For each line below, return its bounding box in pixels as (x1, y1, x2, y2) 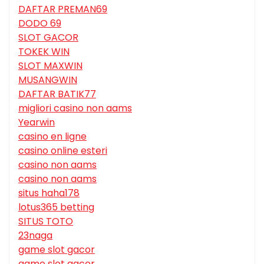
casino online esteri (18, 144, 107, 158)
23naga (18, 229, 52, 243)
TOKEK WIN (18, 45, 70, 59)
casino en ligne (18, 130, 87, 144)
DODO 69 (18, 16, 61, 31)
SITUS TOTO (18, 214, 73, 229)
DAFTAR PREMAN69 (18, 2, 107, 16)
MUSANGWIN (18, 73, 77, 87)
